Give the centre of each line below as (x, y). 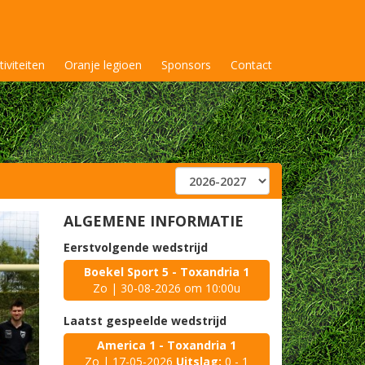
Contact (251, 65)
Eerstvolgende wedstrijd (136, 247)
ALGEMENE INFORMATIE (154, 221)
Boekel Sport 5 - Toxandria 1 (167, 272)
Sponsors (186, 65)
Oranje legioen (103, 65)
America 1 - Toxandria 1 (167, 345)
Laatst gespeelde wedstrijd (145, 321)
